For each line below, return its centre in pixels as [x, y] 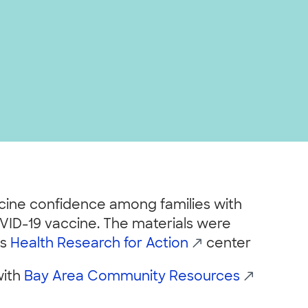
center [227, 245]
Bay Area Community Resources [132, 278]
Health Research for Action [99, 245]
